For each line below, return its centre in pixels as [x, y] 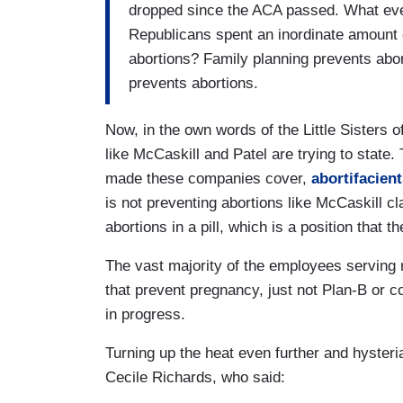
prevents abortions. [196, 83]
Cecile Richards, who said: [195, 378]
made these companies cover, [206, 179]
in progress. [148, 315]
